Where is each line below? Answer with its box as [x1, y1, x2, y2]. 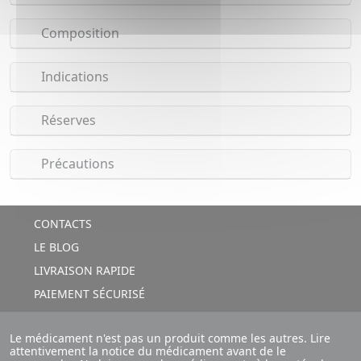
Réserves [37, 111, 96, 130]
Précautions [37, 155, 114, 173]
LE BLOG [30, 239, 79, 255]
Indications [37, 68, 109, 86]
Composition [37, 24, 119, 43]
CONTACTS [30, 216, 92, 232]
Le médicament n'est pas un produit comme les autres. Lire [10, 330, 330, 346]
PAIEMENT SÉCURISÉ [30, 286, 145, 302]
